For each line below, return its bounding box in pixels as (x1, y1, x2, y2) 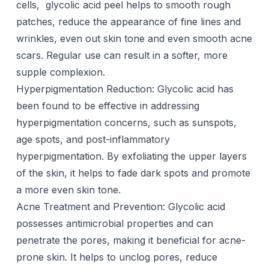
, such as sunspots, (147, 116, 237, 128)
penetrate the (16, 234, 80, 246)
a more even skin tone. (16, 184, 121, 196)
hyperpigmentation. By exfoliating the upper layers (16, 150, 247, 162)
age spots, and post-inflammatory (16, 133, 170, 145)
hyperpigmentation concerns (16, 116, 148, 128)
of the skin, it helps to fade (16, 167, 141, 179)
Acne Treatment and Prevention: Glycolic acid (16, 201, 225, 213)
